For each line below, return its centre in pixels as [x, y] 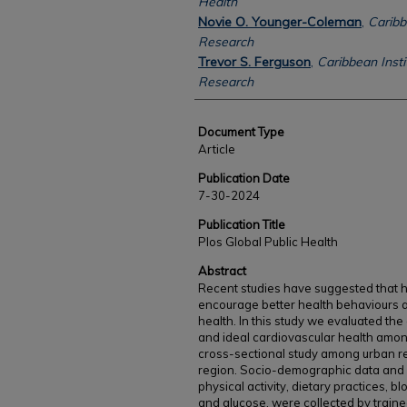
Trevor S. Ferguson [254, 62]
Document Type [241, 132]
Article [217, 149]
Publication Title [242, 224]
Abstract [222, 271]
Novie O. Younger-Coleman [280, 22]
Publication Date [244, 178]
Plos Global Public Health [268, 242]
